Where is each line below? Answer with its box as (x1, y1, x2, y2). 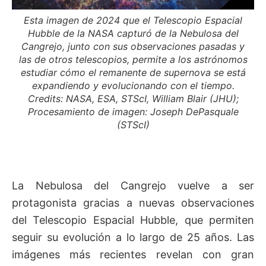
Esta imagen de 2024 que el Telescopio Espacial (24, 14, 242, 27)
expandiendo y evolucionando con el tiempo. (31, 80, 235, 92)
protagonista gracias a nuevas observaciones (12, 197, 254, 210)
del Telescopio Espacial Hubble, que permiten (12, 214, 254, 227)
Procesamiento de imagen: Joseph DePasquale (27, 106, 239, 118)
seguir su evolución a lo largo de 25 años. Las (12, 231, 254, 244)
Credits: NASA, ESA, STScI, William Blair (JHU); (27, 93, 239, 105)
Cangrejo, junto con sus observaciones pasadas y (21, 40, 245, 53)
